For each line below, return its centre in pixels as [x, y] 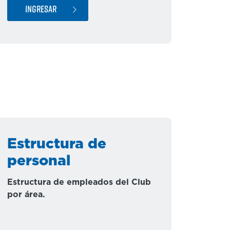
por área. [26, 195]
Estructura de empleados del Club [79, 182]
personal [39, 161]
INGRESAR [41, 8]
